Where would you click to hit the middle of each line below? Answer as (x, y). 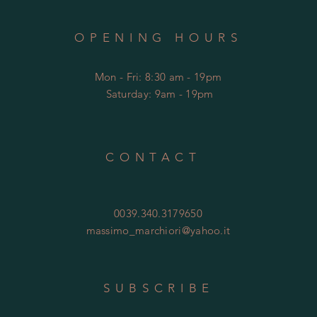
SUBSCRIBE (159, 288)
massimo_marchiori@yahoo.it (158, 230)
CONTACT (154, 157)
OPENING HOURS (158, 37)
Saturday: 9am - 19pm (160, 93)
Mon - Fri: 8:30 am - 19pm (158, 76)
